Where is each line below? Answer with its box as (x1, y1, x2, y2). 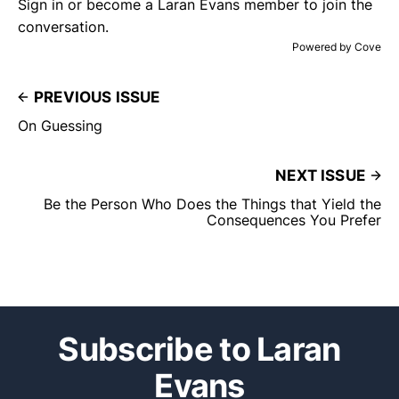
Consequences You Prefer (207, 211, 381, 230)
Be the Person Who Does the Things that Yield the (44, 195, 381, 214)
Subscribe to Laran (58, 330, 341, 370)
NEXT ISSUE (275, 167, 365, 185)
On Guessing (18, 117, 102, 135)
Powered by (292, 40, 354, 54)
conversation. (18, 18, 109, 37)
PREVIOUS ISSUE (34, 88, 160, 107)
